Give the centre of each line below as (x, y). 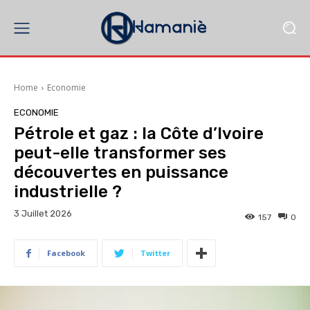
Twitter (155, 253)
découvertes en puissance (121, 172)
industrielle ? (68, 192)
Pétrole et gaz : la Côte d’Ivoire (139, 134)
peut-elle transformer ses (120, 153)
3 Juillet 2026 (43, 214)
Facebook (66, 253)
